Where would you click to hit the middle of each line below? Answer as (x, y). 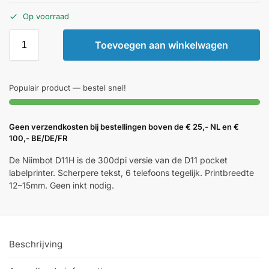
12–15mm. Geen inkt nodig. (62, 186)
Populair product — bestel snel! (68, 88)
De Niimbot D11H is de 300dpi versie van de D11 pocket (118, 160)
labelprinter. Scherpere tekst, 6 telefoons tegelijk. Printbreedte (131, 173)
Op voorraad (46, 17)
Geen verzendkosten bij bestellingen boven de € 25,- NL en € (124, 127)
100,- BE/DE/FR (38, 138)
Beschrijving (36, 244)
